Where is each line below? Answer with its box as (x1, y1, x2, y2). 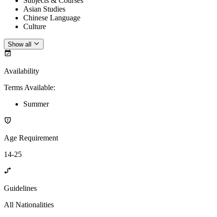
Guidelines (4, 184, 37, 193)
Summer (23, 100, 49, 108)
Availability (4, 67, 39, 76)
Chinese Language (23, 14, 80, 22)
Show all (8, 41, 31, 48)
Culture (23, 22, 46, 31)
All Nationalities (4, 201, 54, 209)
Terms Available (4, 83, 53, 92)
